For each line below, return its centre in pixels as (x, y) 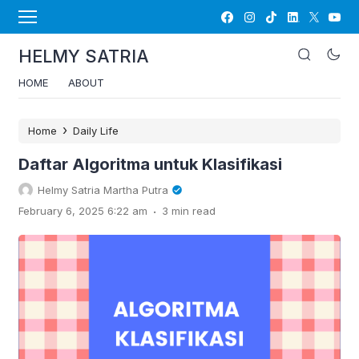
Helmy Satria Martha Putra (103, 190)
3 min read (189, 211)
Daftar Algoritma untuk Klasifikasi (150, 164)
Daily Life (96, 131)
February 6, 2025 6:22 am (83, 211)
